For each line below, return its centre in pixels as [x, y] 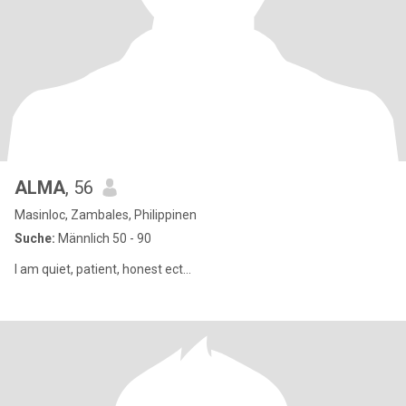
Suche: [35, 238]
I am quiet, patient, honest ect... [103, 269]
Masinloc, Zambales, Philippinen [106, 215]
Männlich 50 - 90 [103, 238]
